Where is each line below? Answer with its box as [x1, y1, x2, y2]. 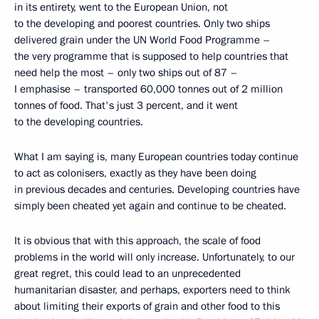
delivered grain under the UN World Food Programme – [14, 32, 271, 47]
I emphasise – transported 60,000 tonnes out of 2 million [14, 81, 283, 96]
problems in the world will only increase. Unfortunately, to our [14, 249, 295, 264]
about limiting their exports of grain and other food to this [14, 298, 280, 313]
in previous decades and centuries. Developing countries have [14, 182, 300, 197]
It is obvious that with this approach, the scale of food [14, 233, 261, 248]
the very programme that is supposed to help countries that [14, 48, 288, 63]
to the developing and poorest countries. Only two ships [14, 16, 270, 31]
